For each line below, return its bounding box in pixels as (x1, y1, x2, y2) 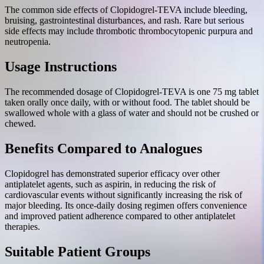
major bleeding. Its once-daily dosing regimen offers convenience (5, 200, 247, 211)
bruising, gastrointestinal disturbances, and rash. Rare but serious (5, 15, 244, 26)
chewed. (5, 118, 36, 129)
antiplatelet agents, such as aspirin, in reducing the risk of (5, 179, 216, 190)
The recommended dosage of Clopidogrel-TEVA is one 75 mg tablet (5, 87, 259, 97)
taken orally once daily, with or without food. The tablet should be (5, 97, 250, 108)
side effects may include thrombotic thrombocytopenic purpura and (5, 26, 253, 37)
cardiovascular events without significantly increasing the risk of (5, 190, 242, 200)
